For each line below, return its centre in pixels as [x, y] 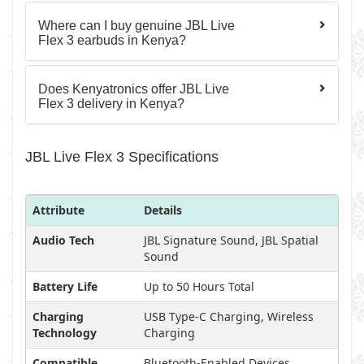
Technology [65, 333]
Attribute [58, 210]
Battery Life [65, 286]
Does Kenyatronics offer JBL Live [134, 89]
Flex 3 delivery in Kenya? [111, 104]
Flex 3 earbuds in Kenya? [112, 40]
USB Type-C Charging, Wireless [229, 316]
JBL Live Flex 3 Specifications [122, 157]
